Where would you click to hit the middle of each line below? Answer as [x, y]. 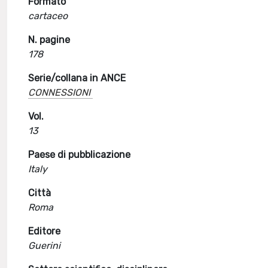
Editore [45, 231]
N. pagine [49, 40]
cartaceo [48, 16]
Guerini [45, 246]
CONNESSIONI [60, 92]
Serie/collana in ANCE [77, 78]
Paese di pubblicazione [80, 155]
